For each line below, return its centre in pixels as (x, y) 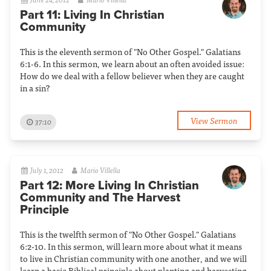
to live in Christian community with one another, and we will (133, 258)
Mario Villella (100, 170)
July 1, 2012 (47, 170)
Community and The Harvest (100, 198)
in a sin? (35, 88)
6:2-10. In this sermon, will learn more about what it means (131, 246)
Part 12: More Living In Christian (109, 186)
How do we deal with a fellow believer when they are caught (132, 76)
